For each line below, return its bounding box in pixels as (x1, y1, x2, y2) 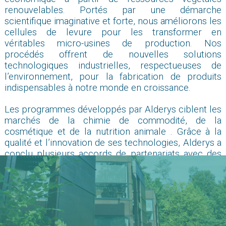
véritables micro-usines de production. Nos (4, 37, 222, 49)
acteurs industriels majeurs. (4, 159, 118, 171)
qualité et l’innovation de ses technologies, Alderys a (4, 137, 222, 148)
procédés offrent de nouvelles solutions (4, 48, 222, 60)
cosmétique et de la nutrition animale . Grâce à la (4, 126, 222, 137)
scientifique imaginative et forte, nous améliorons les (4, 15, 222, 27)
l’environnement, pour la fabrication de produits (4, 71, 222, 82)
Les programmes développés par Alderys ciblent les (4, 103, 222, 115)
